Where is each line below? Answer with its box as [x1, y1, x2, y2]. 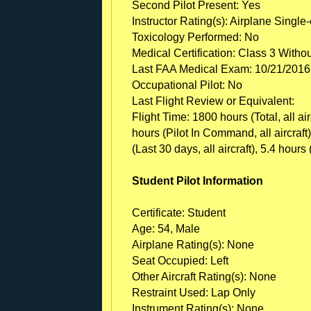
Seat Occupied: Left [132, 254, 228, 267]
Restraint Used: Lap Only [132, 286, 255, 299]
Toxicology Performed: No [132, 31, 259, 43]
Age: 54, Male [132, 222, 200, 235]
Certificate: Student [132, 206, 226, 219]
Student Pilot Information [132, 174, 263, 187]
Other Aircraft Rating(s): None [132, 270, 276, 283]
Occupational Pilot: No [132, 78, 242, 91]
